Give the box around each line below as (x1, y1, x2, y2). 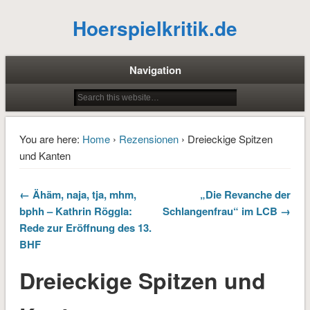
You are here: (19, 131, 80, 146)
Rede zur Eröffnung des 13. (19, 219, 152, 235)
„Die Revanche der (200, 186, 291, 202)
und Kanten (19, 147, 71, 163)
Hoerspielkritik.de (73, 14, 237, 42)
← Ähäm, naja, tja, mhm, (19, 186, 136, 202)
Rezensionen (118, 131, 179, 146)
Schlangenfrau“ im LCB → (163, 203, 291, 219)
